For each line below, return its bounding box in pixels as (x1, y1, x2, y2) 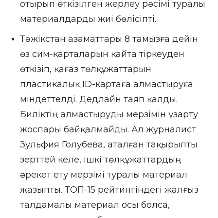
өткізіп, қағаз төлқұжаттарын (20, 64, 151, 75)
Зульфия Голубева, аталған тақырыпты (20, 139, 198, 150)
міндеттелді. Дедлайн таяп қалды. (20, 94, 178, 105)
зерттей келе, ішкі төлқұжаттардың (20, 154, 181, 165)
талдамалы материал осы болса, (20, 200, 170, 211)
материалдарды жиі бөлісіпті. (20, 14, 156, 25)
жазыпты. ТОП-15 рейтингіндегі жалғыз (20, 184, 199, 196)
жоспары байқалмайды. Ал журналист (20, 124, 196, 135)
